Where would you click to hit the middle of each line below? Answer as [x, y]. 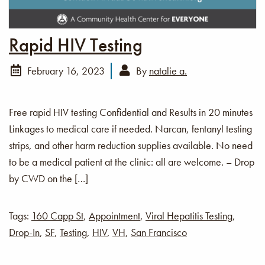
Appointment [114, 215]
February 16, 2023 [65, 70]
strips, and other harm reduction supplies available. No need [131, 145]
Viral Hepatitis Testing [189, 215]
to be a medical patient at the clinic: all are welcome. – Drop [132, 161]
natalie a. [168, 70]
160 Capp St [57, 215]
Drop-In [24, 232]
